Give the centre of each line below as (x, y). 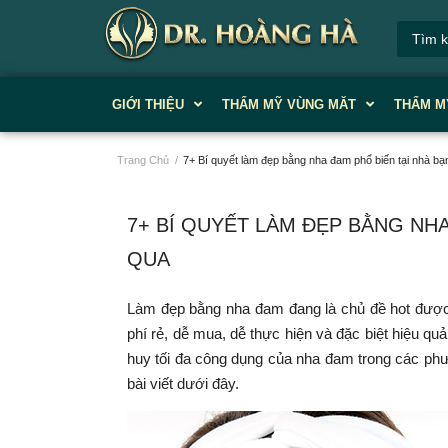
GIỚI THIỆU (148, 104)
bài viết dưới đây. (183, 383)
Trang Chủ (143, 160)
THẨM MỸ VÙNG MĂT (289, 104)
